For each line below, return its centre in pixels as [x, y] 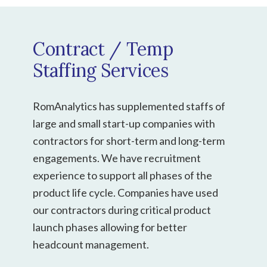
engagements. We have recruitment [117, 158]
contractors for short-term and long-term [129, 140]
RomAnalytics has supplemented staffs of [129, 106]
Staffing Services [101, 70]
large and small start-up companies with [124, 123]
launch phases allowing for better [110, 227]
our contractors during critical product [122, 209]
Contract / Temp [103, 49]
